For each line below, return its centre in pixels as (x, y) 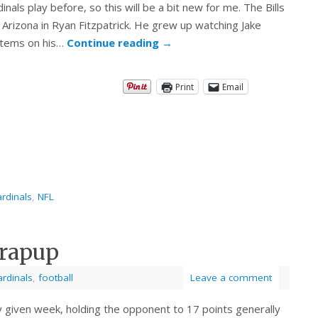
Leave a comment (231, 278)
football (56, 278)
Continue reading (114, 43)
